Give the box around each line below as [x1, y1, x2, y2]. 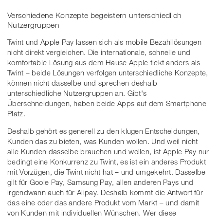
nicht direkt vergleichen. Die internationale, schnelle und [7, 48, 191, 57]
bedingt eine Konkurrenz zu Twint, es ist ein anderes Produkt [7, 157, 206, 166]
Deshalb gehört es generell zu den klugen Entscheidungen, [7, 127, 200, 136]
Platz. [7, 109, 25, 118]
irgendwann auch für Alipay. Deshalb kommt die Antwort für [7, 188, 203, 197]
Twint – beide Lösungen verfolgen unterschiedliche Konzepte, [7, 68, 208, 77]
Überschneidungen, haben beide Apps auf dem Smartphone [7, 99, 206, 108]
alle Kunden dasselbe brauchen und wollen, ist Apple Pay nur [7, 147, 209, 156]
